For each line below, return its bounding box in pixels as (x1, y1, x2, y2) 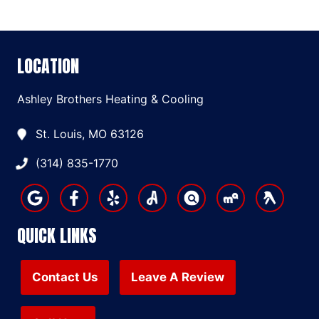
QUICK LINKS (17, 223, 97, 249)
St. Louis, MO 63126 (36, 127, 144, 142)
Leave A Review (131, 270, 224, 285)
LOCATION (17, 53, 79, 80)
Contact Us (32, 270, 98, 285)
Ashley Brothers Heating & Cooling (17, 92, 204, 107)
